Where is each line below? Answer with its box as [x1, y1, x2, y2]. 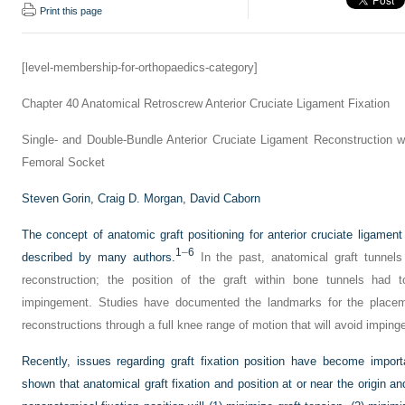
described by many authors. [22, 250, 175, 264]
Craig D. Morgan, [98, 192, 190, 205]
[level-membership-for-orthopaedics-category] [22, 61, 258, 74]
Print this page [40, 5, 102, 16]
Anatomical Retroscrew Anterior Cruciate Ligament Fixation [79, 97, 390, 110]
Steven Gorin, [22, 192, 98, 205]
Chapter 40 [22, 97, 79, 110]
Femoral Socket [22, 155, 105, 169]
